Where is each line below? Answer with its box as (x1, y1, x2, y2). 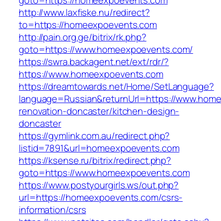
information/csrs (19, 203, 86, 217)
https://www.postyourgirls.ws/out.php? (19, 179, 179, 192)
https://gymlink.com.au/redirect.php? (19, 129, 170, 143)
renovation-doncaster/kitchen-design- (19, 105, 180, 118)
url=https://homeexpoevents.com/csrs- (19, 191, 183, 204)
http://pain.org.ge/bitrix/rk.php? (19, 31, 147, 44)
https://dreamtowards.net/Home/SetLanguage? (19, 80, 214, 93)
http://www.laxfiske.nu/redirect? (19, 6, 150, 19)
